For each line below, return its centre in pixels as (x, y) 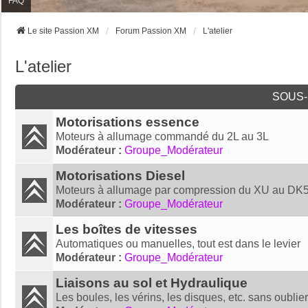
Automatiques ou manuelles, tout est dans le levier (178, 243)
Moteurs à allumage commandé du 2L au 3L (162, 136)
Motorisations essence (128, 122)
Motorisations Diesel (120, 175)
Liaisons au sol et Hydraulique (152, 283)
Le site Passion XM (63, 31)
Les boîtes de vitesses (126, 229)
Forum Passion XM (151, 31)
